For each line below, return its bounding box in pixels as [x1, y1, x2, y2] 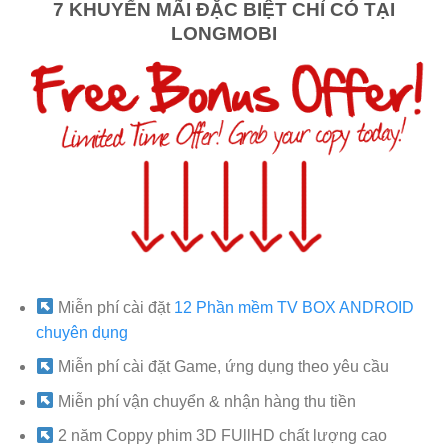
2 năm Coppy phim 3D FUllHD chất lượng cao [54, 427, 388, 445]
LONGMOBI [171, 23, 277, 45]
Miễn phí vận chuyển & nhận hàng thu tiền [54, 392, 357, 410]
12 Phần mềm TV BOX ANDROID [174, 298, 415, 316]
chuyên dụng [35, 323, 128, 341]
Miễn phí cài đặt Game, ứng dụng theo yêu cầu [54, 358, 390, 376]
